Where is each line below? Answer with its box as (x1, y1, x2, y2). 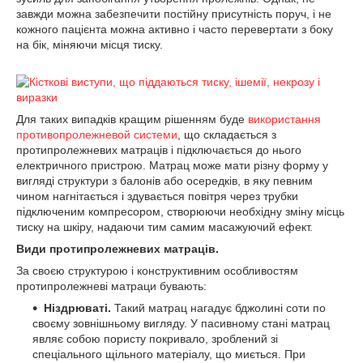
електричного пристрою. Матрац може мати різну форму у (16, 159, 328, 172)
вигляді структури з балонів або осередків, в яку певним (16, 174, 313, 187)
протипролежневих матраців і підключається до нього (16, 143, 301, 156)
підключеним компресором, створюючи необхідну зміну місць (16, 205, 344, 218)
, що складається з (177, 128, 276, 141)
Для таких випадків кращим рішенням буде (16, 113, 248, 126)
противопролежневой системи (16, 128, 177, 141)
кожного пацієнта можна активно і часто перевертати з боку (16, 23, 333, 36)
